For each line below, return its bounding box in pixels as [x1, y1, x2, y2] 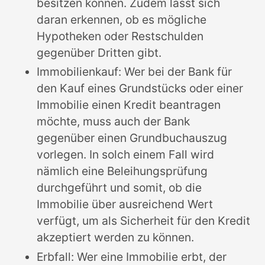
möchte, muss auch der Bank [37, 114, 190, 129]
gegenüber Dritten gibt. [37, 45, 162, 60]
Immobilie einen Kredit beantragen [37, 98, 221, 112]
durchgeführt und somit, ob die [37, 180, 202, 195]
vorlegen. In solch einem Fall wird [37, 147, 215, 162]
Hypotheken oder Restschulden [37, 28, 204, 43]
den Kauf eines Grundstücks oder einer [37, 81, 244, 96]
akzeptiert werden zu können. [37, 230, 195, 245]
